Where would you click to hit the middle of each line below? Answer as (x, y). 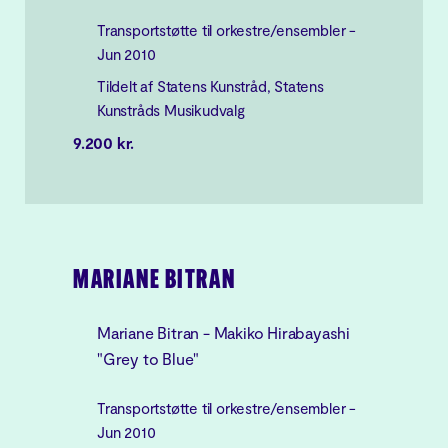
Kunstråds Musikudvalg (171, 110)
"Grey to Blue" (148, 358)
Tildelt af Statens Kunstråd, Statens (210, 86)
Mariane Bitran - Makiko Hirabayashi (224, 332)
